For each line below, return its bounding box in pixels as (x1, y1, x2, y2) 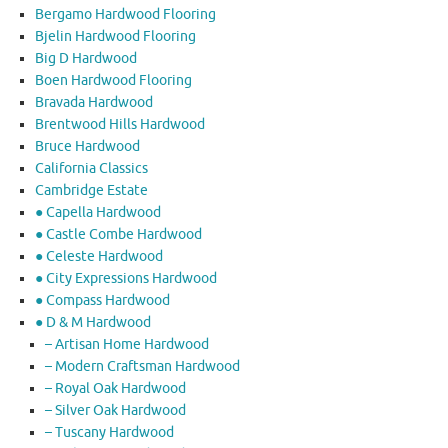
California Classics (35, 159, 148, 177)
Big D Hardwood (35, 49, 137, 67)
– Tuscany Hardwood (45, 423, 174, 441)
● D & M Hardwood (35, 313, 151, 331)
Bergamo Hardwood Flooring (35, 5, 216, 23)
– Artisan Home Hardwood (45, 335, 209, 353)
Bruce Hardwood (35, 137, 140, 155)
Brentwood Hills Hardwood (35, 115, 205, 133)
